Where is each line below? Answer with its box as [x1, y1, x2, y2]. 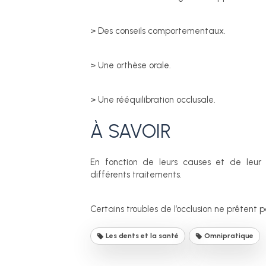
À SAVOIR [90, 120, 171, 142]
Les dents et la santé [104, 232, 179, 240]
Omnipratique [202, 232, 254, 240]
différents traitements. [90, 169, 182, 180]
